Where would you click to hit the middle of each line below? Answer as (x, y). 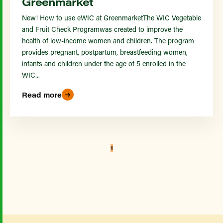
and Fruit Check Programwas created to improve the (102, 29)
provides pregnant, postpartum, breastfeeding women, (105, 52)
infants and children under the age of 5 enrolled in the (104, 63)
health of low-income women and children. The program (108, 41)
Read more (42, 95)
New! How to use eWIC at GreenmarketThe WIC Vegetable (111, 18)
